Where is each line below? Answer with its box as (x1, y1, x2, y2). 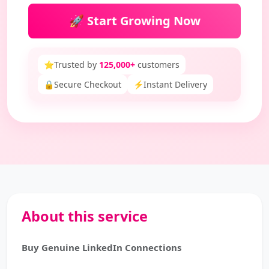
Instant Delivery (144, 79, 207, 90)
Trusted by (54, 59, 99, 70)
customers (135, 59, 180, 70)
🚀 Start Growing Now (68, 13, 201, 29)
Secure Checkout (54, 79, 121, 90)
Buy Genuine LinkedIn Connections (22, 241, 181, 253)
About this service (22, 207, 148, 226)
